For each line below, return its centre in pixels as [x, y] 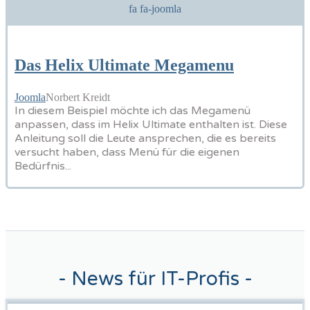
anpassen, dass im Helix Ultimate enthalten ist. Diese [151, 124]
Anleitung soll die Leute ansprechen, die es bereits [145, 138]
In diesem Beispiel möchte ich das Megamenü [133, 110]
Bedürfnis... [43, 166]
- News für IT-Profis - [155, 279]
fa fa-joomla [155, 8]
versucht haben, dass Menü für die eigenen [127, 152]
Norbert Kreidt [78, 97]
